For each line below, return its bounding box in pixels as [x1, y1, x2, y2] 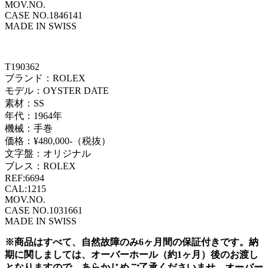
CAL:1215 [5, 183, 46, 194]
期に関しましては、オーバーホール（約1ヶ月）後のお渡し [5, 249, 258, 260]
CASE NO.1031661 [5, 205, 83, 215]
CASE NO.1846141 [5, 10, 83, 20]
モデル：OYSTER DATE [5, 85, 109, 96]
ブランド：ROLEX [5, 72, 86, 83]
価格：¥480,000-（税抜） [5, 135, 111, 146]
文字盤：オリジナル [5, 148, 91, 159]
